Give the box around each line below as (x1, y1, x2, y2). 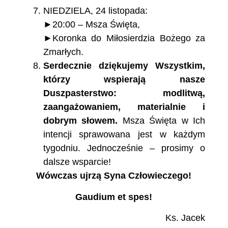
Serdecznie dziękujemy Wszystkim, (43, 61, 206, 71)
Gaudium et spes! (75, 191, 153, 202)
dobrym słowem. (43, 116, 118, 126)
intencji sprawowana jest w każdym (43, 129, 206, 140)
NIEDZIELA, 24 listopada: (43, 6, 148, 16)
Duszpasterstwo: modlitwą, (43, 88, 206, 99)
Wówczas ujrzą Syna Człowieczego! (36, 170, 192, 181)
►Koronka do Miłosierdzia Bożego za (43, 33, 206, 44)
